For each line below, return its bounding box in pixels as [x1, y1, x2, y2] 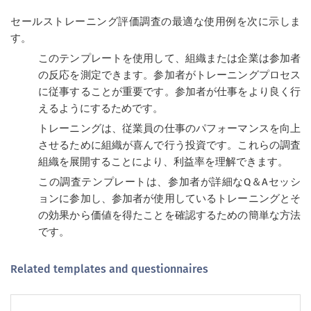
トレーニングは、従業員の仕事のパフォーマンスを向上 [38, 122, 301, 135]
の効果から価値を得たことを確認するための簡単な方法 [38, 209, 301, 221]
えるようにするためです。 [38, 102, 163, 115]
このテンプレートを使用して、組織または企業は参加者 [38, 52, 301, 65]
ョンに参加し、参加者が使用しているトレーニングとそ [38, 192, 301, 205]
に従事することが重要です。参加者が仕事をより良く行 [38, 85, 301, 98]
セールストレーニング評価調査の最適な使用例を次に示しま [10, 15, 301, 28]
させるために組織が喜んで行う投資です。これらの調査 [38, 139, 301, 151]
